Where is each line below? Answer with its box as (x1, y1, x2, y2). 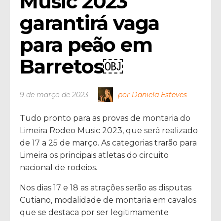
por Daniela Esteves (118, 90, 187, 99)
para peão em (20, 32, 152, 57)
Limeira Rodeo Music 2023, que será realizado (20, 125, 198, 135)
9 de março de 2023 (20, 90, 88, 99)
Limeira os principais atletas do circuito (20, 150, 169, 160)
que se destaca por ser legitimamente (20, 207, 169, 217)
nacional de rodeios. (20, 162, 97, 172)
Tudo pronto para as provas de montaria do (20, 113, 190, 123)
